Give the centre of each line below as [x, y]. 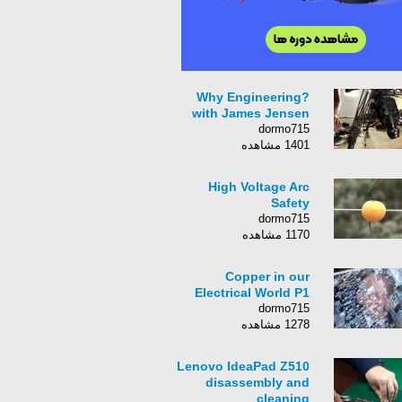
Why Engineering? [253, 97]
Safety [290, 203]
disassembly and [258, 382]
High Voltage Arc [259, 187]
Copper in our [267, 276]
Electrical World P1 [252, 293]
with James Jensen [251, 113]
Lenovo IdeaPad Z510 [243, 366]
